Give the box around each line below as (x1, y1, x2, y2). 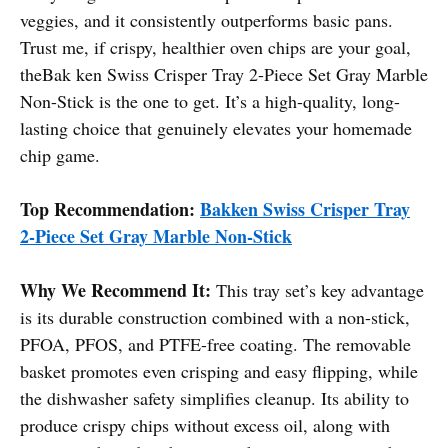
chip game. (20, 142, 100, 167)
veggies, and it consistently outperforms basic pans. (20, 7, 393, 32)
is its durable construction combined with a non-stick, (20, 304, 410, 329)
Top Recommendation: (20, 195, 195, 222)
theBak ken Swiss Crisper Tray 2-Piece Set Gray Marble (20, 61, 428, 86)
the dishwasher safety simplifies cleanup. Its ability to (20, 385, 409, 410)
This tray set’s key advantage (211, 277, 424, 302)
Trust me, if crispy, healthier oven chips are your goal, (20, 34, 411, 59)
